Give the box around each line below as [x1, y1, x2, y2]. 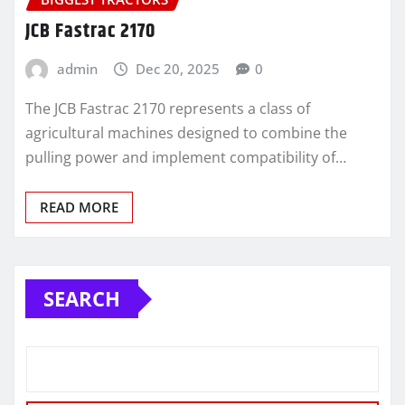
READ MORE [40, 198, 118, 217]
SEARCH [43, 285, 120, 313]
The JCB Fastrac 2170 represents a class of [25, 99, 310, 119]
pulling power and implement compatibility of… [25, 147, 346, 168]
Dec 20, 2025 [136, 60, 221, 79]
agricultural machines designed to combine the [25, 123, 347, 144]
